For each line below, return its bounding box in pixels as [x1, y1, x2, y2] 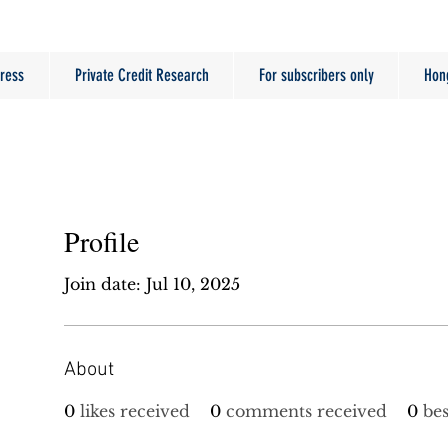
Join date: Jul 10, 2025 [64, 274, 240, 294]
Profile [64, 222, 139, 260]
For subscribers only [258, 65, 374, 85]
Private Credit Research [74, 65, 209, 85]
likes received [80, 401, 190, 421]
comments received [226, 401, 387, 421]
